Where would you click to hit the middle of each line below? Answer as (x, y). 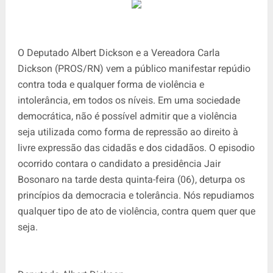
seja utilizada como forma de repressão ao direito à (128, 132)
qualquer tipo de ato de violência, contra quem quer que (136, 211)
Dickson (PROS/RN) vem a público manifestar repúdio (134, 68)
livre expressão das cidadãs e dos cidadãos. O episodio (136, 147)
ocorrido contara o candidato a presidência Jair (119, 163)
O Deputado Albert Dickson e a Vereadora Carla (119, 52)
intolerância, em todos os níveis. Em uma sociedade (129, 100)
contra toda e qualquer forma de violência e (111, 84)
